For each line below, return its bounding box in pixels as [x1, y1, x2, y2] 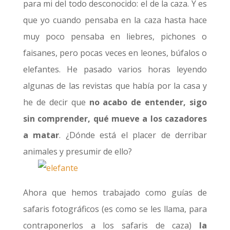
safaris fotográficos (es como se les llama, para [23, 203, 207, 215]
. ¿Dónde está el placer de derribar [59, 129, 207, 141]
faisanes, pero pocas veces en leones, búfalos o [23, 47, 207, 59]
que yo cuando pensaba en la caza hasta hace [23, 14, 207, 26]
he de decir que [23, 97, 89, 108]
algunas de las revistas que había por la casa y [23, 80, 207, 91]
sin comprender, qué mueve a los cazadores [23, 113, 207, 124]
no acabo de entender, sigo [89, 97, 207, 108]
